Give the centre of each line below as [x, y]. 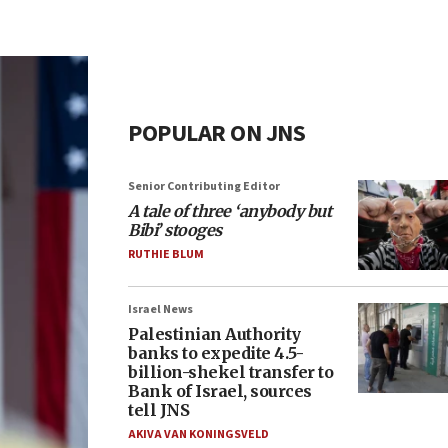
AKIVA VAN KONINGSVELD [198, 434]
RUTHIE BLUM [166, 254]
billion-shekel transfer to [230, 372]
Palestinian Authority [214, 334]
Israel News [160, 309]
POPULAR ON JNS [216, 133]
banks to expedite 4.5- [215, 353]
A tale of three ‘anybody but [229, 211]
